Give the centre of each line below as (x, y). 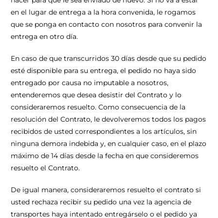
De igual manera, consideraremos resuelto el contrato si (106, 190)
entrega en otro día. (45, 36)
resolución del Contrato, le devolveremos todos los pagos (109, 119)
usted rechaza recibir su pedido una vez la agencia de (101, 202)
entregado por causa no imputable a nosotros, (90, 83)
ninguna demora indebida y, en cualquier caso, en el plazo (109, 144)
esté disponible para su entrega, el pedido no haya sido (104, 71)
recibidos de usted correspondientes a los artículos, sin (104, 131)
